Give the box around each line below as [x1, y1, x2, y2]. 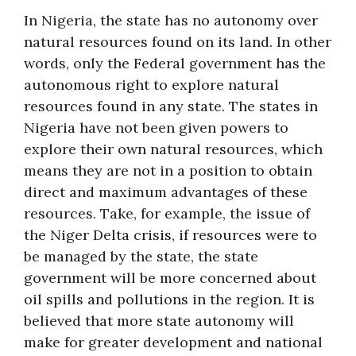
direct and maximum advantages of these [24, 183, 308, 201]
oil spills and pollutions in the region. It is [24, 290, 315, 308]
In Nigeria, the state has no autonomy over [24, 11, 318, 29]
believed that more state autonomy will [24, 311, 294, 330]
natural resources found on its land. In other [24, 33, 331, 51]
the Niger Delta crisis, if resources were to [24, 226, 317, 244]
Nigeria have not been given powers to [24, 118, 288, 137]
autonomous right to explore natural [24, 75, 279, 94]
